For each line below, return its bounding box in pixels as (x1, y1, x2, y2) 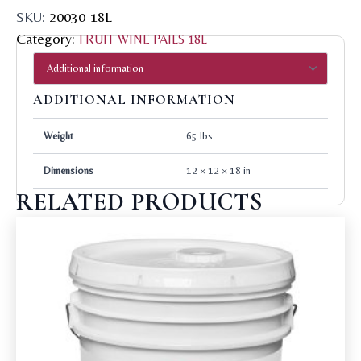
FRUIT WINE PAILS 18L (79, 31, 207, 47)
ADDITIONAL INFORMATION (33, 91, 235, 108)
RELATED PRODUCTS (16, 186, 263, 217)
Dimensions (43, 164, 93, 176)
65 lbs (186, 129, 213, 142)
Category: (16, 29, 79, 47)
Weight (43, 129, 73, 142)
